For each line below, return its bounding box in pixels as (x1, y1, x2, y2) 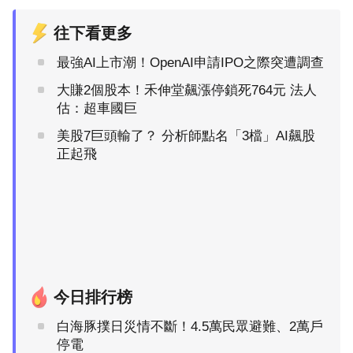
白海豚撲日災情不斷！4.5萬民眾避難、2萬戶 (57, 319, 323, 335)
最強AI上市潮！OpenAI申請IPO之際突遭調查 (57, 55, 324, 71)
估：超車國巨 (57, 101, 137, 117)
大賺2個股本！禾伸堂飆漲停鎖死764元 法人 (57, 83, 317, 98)
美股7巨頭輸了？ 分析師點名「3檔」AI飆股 (57, 128, 315, 144)
